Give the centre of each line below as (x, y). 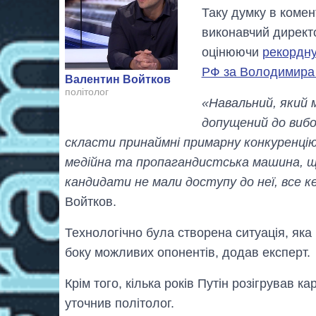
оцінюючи (232, 52)
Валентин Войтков (118, 80)
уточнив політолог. (120, 303)
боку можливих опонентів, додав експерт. (188, 252)
